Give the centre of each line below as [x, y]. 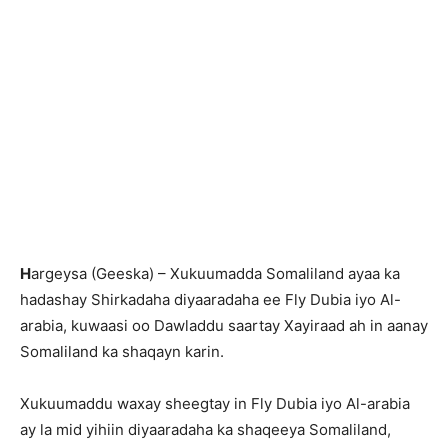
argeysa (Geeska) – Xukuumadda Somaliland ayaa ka [215, 273]
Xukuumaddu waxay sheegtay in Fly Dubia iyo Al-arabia [215, 403]
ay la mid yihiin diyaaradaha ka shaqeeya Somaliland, [205, 429]
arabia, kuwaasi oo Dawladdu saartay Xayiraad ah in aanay [224, 325]
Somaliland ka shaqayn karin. [122, 351]
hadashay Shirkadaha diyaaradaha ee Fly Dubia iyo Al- [210, 299]
